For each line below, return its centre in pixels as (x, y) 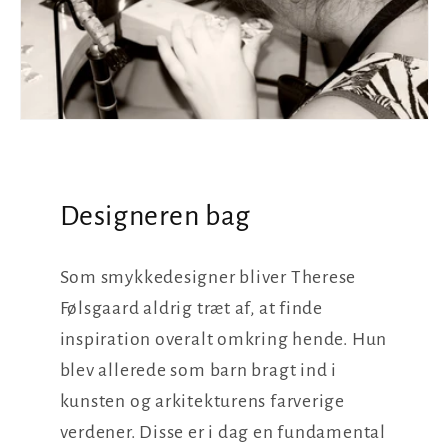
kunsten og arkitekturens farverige (202, 400)
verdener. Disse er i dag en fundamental (222, 431)
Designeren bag (155, 215)
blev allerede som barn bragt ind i (198, 369)
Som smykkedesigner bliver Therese (208, 276)
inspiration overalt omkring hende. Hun (223, 338)
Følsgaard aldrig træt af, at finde (191, 307)
